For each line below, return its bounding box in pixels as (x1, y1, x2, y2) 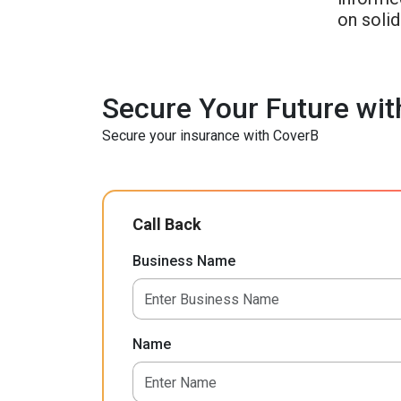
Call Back (132, 215, 201, 235)
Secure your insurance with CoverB (102, 126, 319, 144)
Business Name (132, 252, 235, 270)
